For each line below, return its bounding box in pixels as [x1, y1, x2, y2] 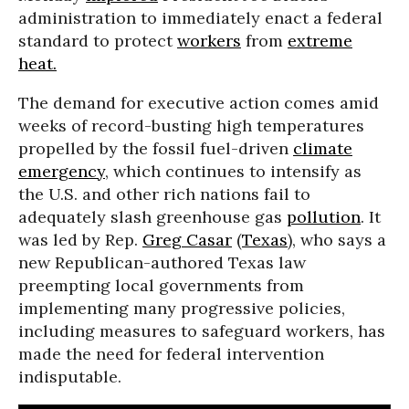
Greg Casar [142, 229, 232, 250]
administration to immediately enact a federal [18, 7, 383, 28]
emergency [18, 161, 105, 182]
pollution [287, 206, 361, 227]
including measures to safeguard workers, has [18, 320, 385, 341]
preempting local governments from [18, 275, 304, 296]
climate [293, 138, 352, 159]
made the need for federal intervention [18, 343, 324, 364]
